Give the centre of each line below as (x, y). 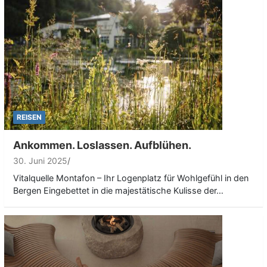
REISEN (29, 117)
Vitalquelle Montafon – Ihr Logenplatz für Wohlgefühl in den (131, 178)
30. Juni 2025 (40, 160)
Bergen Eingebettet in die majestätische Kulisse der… (118, 190)
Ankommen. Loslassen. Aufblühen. (102, 145)
